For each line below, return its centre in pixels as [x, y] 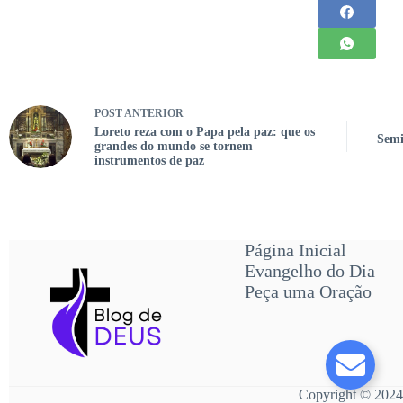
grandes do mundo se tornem [174, 146]
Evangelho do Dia [309, 271]
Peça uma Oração [308, 291]
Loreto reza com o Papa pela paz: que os [205, 132]
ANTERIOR [153, 113]
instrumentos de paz [149, 161]
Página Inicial [295, 250]
